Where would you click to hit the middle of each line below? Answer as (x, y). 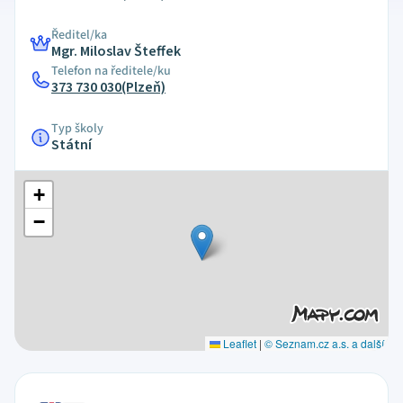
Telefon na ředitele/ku (111, 71)
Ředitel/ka (79, 35)
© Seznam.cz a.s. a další (324, 343)
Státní (72, 145)
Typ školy (77, 129)
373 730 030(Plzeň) (108, 87)
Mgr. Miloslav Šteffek (116, 51)
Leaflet (238, 343)
